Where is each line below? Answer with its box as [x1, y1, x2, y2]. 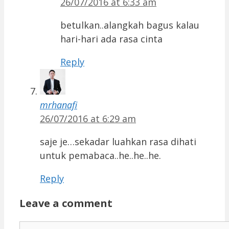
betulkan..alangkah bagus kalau [60, 19, 199, 32]
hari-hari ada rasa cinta [60, 33, 163, 45]
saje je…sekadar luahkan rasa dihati [40, 135, 196, 148]
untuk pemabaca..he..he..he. [40, 149, 161, 162]
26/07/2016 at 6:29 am [40, 112, 136, 125]
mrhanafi [40, 99, 77, 111]
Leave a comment [19, 196, 112, 211]
